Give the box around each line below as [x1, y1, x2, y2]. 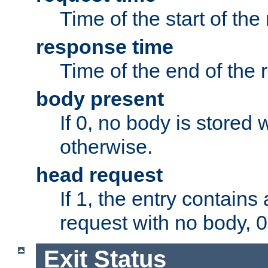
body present [36, 87, 164, 110]
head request [36, 163, 163, 186]
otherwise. [60, 135, 153, 158]
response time [36, 35, 173, 58]
